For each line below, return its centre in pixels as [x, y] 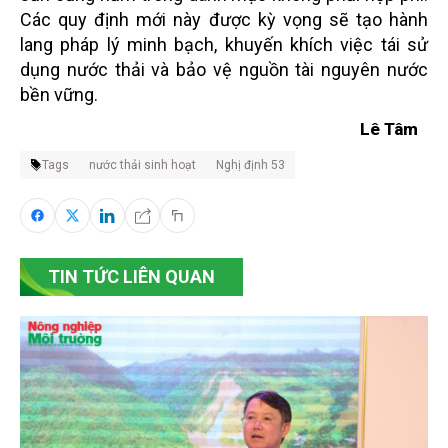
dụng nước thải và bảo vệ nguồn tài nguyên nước [224, 69]
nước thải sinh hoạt [142, 165]
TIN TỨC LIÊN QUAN [131, 276]
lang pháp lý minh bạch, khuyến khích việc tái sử [224, 44]
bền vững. [59, 94]
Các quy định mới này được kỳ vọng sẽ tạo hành [224, 19]
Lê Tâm [389, 129]
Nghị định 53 [250, 165]
